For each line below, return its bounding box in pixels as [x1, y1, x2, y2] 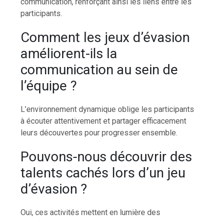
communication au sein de [21, 61, 178, 78]
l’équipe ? [21, 77, 77, 94]
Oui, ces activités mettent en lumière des [21, 207, 161, 217]
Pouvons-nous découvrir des [21, 148, 193, 165]
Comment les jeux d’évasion [21, 29, 190, 45]
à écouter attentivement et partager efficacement [21, 116, 187, 126]
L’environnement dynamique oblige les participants [21, 104, 195, 114]
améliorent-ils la [21, 45, 118, 62]
